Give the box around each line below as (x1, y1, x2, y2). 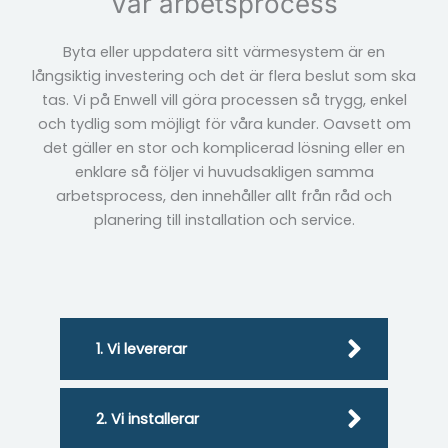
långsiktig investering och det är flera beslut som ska (32, 66, 416, 87)
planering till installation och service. (93, 210, 355, 231)
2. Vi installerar (96, 408, 199, 429)
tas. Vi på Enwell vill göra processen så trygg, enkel (41, 90, 407, 111)
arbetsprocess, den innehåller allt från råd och (56, 186, 392, 207)
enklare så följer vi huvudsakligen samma (74, 162, 374, 183)
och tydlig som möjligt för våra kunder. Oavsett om (37, 114, 411, 135)
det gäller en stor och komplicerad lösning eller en (43, 138, 405, 159)
